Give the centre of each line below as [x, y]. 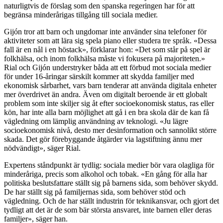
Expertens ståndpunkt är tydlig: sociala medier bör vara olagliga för [109, 165]
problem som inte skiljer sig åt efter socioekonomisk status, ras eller [109, 103]
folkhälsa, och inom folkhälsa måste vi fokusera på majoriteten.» [105, 58]
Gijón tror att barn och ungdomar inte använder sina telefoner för [105, 31]
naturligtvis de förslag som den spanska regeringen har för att [99, 5]
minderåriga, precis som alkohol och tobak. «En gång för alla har [106, 174]
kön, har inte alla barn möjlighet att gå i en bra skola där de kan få [107, 112]
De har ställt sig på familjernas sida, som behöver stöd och [95, 192]
